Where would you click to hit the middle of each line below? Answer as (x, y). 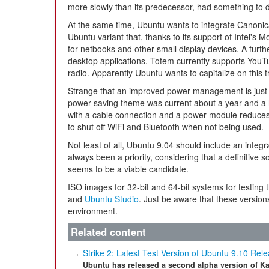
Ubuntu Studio (112, 199)
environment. (93, 211)
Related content (108, 232)
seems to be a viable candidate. (128, 169)
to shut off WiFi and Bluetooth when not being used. (166, 127)
